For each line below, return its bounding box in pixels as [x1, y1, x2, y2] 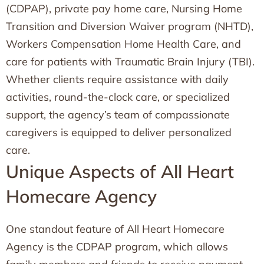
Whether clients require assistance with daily [6, 72, 229, 86]
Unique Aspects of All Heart [6, 160, 234, 183]
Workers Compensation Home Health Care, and [6, 37, 241, 51]
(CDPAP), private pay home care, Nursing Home [6, 2, 242, 15]
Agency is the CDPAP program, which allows [6, 240, 228, 253]
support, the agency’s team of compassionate [6, 108, 230, 121]
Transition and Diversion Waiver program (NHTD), [6, 19, 253, 33]
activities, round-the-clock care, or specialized [6, 90, 230, 104]
